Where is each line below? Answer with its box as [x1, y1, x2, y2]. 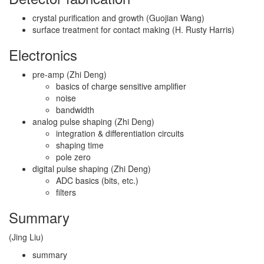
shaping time [56, 139, 104, 151]
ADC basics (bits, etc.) [56, 174, 138, 186]
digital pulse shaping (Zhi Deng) [32, 163, 151, 174]
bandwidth [56, 104, 94, 115]
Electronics [9, 44, 77, 65]
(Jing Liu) [9, 231, 44, 243]
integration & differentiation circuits [56, 127, 184, 139]
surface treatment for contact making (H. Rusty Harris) [32, 24, 235, 35]
